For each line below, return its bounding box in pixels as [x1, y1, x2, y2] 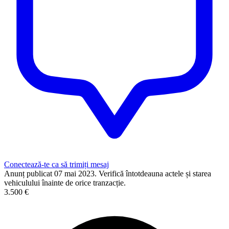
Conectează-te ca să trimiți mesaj [4, 159, 109, 169]
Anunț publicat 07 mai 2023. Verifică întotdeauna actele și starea [4, 169, 211, 178]
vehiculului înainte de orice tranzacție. [4, 178, 126, 187]
